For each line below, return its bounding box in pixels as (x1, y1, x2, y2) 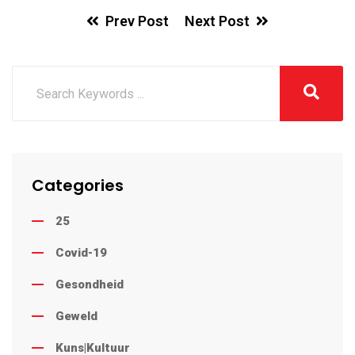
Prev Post (105, 13, 169, 30)
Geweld (55, 309, 97, 324)
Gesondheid (55, 277, 124, 292)
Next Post (185, 13, 250, 30)
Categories (32, 174, 124, 197)
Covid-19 (55, 246, 107, 261)
